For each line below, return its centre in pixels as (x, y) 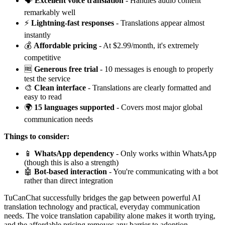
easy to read (43, 97)
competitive (42, 58)
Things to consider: (37, 137)
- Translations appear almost (159, 23)
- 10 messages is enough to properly (156, 69)
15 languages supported (74, 107)
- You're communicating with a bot (162, 172)
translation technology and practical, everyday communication (102, 207)
